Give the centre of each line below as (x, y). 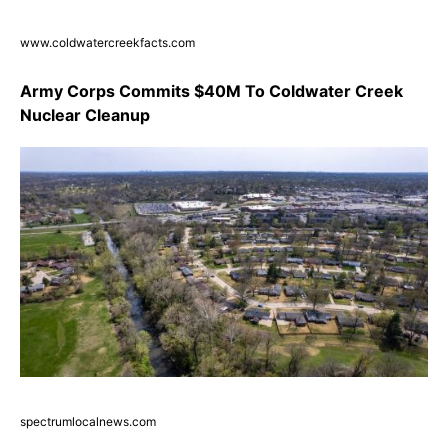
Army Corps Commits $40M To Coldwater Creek (211, 91)
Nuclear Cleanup (85, 115)
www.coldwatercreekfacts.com (107, 43)
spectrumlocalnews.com (88, 421)
